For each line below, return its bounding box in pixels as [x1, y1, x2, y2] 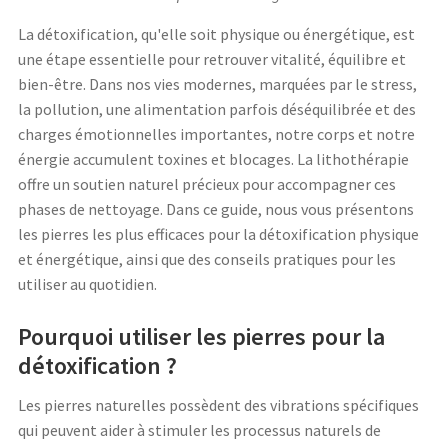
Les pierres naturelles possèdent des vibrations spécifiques [18, 395, 419, 416]
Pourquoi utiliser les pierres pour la [18, 321, 385, 353]
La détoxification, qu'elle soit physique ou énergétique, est [18, 24, 415, 45]
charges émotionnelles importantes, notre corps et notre [18, 124, 415, 145]
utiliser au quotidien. [18, 274, 157, 295]
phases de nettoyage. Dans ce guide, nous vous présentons [18, 199, 414, 220]
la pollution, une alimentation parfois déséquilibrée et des [18, 99, 416, 120]
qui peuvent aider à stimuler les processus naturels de [18, 420, 381, 441]
